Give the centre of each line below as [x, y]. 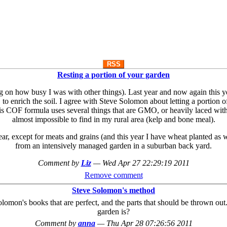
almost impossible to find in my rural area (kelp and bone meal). [113, 119]
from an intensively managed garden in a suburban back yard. [113, 145]
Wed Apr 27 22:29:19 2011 [146, 163]
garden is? [113, 212]
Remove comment [113, 175]
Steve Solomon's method [113, 190]
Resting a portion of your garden [113, 74]
